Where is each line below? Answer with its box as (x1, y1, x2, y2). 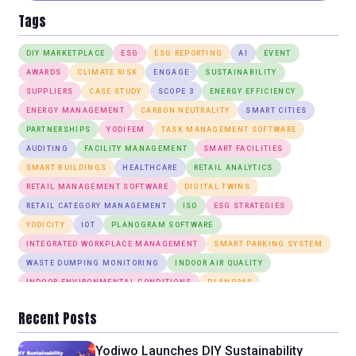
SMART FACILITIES (203, 144, 284, 153)
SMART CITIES (246, 106, 308, 114)
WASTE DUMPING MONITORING (25, 258, 160, 267)
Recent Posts (17, 308, 97, 329)
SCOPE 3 (157, 87, 194, 95)
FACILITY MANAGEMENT (84, 144, 188, 153)
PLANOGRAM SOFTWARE (111, 220, 214, 229)
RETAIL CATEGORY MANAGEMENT (25, 201, 167, 210)
